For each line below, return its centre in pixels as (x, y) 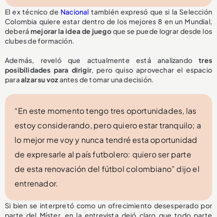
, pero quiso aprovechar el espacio (152, 70)
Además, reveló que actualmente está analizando (102, 60)
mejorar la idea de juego (71, 31)
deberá (18, 31)
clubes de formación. (39, 41)
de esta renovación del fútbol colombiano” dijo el (107, 169)
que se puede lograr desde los (162, 31)
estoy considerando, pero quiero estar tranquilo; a (108, 125)
